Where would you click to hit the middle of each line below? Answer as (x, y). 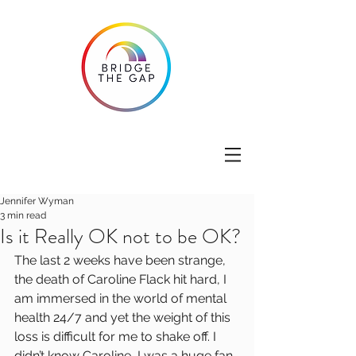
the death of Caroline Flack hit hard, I (122, 279)
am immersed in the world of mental (122, 298)
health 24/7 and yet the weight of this (124, 317)
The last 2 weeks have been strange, (122, 260)
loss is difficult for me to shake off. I (117, 337)
